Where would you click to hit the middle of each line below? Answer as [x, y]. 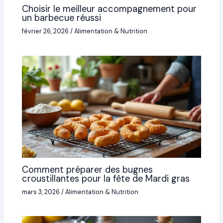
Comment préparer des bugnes [88, 169]
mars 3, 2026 [42, 192]
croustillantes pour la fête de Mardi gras [106, 178]
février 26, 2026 [46, 31]
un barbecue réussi [62, 18]
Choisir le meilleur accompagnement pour [110, 9]
